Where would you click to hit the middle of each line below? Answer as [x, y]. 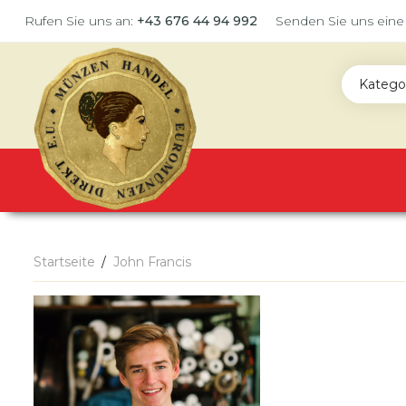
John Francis [152, 262]
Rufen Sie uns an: [81, 21]
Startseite [64, 262]
